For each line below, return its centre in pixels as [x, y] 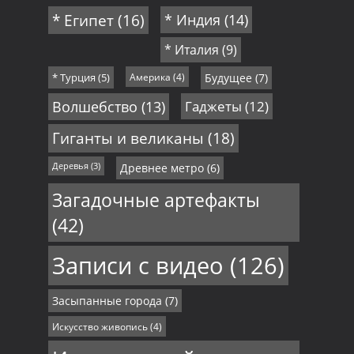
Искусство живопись [100, 326]
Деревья [70, 166]
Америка [150, 76]
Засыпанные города [107, 300]
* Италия [191, 49]
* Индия [192, 19]
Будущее [228, 77]
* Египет [83, 20]
